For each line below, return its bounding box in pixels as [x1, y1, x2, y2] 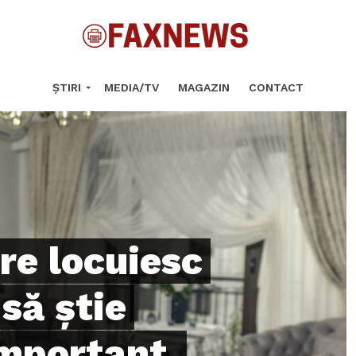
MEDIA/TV [104, 81, 159, 94]
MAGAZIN [178, 81, 230, 94]
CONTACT [249, 81, 304, 94]
